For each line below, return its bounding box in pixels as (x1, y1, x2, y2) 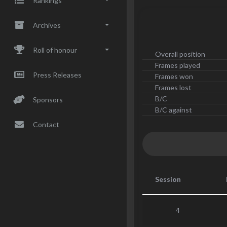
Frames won (155, 72, 193, 81)
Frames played (155, 61, 200, 69)
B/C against (155, 105, 192, 114)
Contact (33, 120, 59, 129)
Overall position (155, 50, 205, 58)
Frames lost (155, 83, 192, 92)
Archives (33, 20, 61, 29)
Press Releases (33, 70, 82, 79)
